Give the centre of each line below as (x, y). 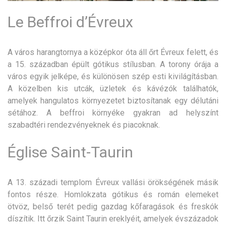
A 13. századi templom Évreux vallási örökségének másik (113, 183)
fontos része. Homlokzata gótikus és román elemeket (113, 195)
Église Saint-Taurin (70, 152)
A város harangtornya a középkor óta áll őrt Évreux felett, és (113, 52)
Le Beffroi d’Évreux (70, 22)
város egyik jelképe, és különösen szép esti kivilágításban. (113, 77)
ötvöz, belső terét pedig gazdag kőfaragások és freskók (113, 207)
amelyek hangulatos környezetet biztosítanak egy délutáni (113, 101)
